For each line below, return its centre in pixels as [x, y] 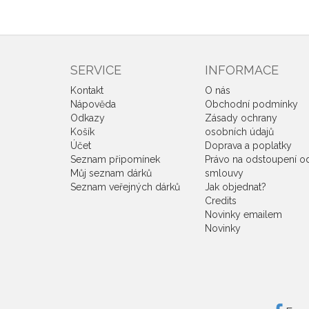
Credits [221, 201]
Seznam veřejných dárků [125, 187]
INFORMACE [242, 70]
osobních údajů [239, 132]
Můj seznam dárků [111, 173]
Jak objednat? [236, 187]
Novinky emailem [243, 215]
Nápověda [93, 104]
